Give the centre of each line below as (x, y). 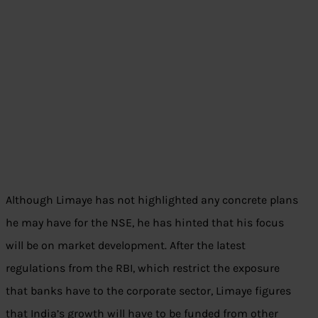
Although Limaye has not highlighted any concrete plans (152, 200)
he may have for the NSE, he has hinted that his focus (145, 223)
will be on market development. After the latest (126, 246)
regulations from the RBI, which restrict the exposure (143, 268)
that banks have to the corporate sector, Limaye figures (148, 291)
